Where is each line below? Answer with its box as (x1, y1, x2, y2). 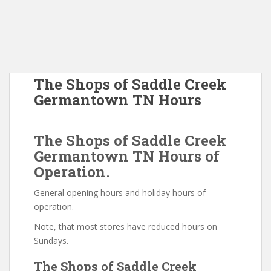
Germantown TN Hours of (34, 146, 220, 166)
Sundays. (34, 234, 68, 246)
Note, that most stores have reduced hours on (34, 220, 217, 232)
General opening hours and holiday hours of (34, 186, 206, 198)
